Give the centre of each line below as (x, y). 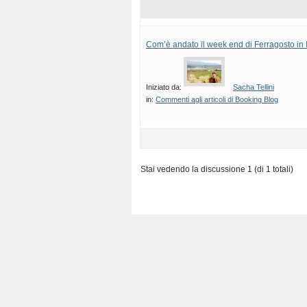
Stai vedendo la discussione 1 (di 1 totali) (217, 169)
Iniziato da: (165, 87)
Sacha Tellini (254, 87)
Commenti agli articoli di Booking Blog (217, 99)
